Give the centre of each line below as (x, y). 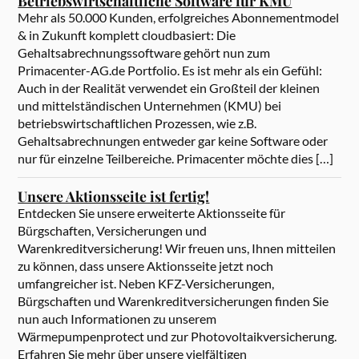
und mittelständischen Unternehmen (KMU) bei (150, 105)
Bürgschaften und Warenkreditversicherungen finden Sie (173, 301)
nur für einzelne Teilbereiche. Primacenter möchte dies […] (176, 158)
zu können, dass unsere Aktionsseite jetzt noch (146, 265)
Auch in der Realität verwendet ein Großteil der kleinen (169, 87)
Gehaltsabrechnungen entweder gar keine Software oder (173, 140)
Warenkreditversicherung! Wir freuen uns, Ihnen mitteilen (177, 248)
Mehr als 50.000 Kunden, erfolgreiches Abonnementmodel (179, 17)
